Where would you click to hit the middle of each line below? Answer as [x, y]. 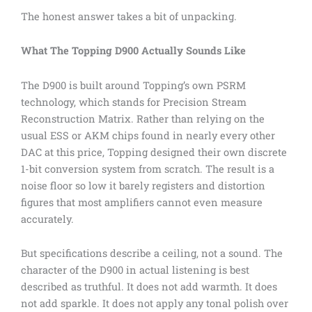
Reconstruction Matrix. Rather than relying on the [143, 118]
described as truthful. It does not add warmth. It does [149, 287]
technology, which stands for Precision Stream [134, 102]
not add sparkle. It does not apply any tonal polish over [155, 304]
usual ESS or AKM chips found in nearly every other [148, 135]
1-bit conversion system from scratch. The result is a [148, 169]
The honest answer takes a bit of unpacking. [129, 16]
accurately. [47, 219]
